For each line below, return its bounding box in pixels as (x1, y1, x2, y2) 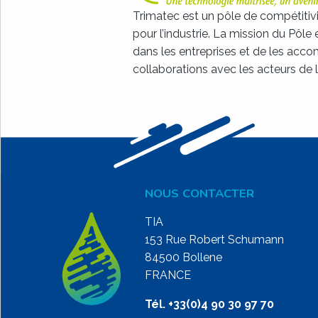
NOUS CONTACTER (145, 185, 254, 202)
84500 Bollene (145, 251, 222, 265)
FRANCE (145, 268, 191, 283)
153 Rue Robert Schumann (145, 233, 284, 247)
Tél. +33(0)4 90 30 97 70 (145, 297, 274, 312)
